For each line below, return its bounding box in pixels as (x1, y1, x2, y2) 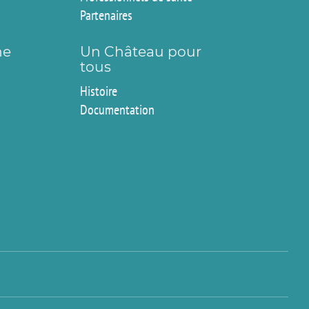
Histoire (79, 82, 117, 99)
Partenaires (79, 6, 132, 23)
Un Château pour (79, 43, 201, 60)
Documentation (79, 101, 154, 118)
